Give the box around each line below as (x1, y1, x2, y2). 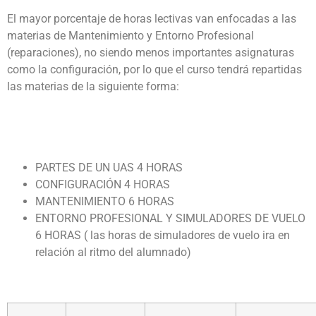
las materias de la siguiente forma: (7, 80, 179, 94)
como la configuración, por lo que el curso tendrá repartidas (7, 63, 302, 77)
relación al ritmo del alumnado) (35, 245, 191, 260)
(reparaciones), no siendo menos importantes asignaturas (7, 46, 294, 60)
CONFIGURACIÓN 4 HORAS (35, 178, 170, 192)
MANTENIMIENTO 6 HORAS (35, 195, 174, 209)
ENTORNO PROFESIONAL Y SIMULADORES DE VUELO (35, 212, 305, 226)
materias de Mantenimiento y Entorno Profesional (7, 29, 254, 43)
